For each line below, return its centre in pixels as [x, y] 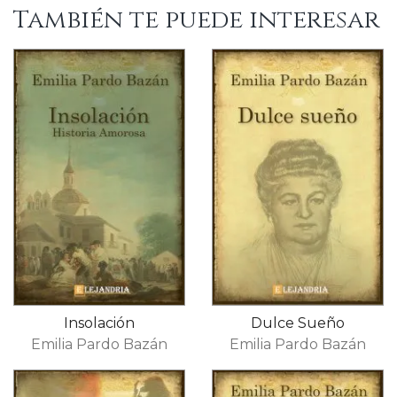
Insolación [99, 323]
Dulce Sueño [298, 323]
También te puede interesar [196, 19]
